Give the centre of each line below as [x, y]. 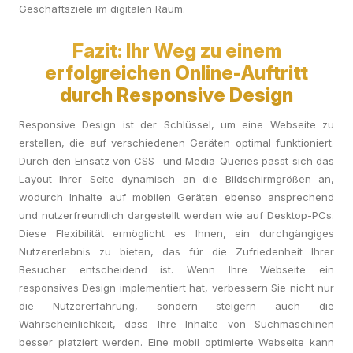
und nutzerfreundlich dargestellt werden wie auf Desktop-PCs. [176, 215]
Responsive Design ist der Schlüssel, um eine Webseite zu [176, 124]
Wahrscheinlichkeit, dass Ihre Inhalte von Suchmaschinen [176, 324]
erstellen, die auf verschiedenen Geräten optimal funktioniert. [176, 143]
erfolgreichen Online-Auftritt [176, 73]
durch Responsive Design [176, 95]
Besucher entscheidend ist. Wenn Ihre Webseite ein [176, 269]
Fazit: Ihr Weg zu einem [176, 51]
